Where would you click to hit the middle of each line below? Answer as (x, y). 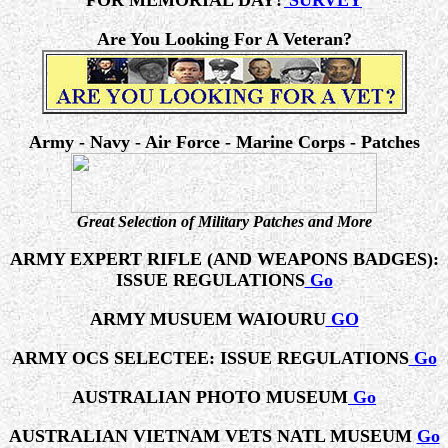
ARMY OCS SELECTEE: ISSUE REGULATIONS (210, 358)
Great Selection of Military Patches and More (224, 221)
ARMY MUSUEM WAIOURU (207, 319)
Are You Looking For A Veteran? (224, 39)
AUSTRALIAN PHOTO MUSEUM (210, 397)
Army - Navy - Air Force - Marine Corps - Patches (224, 142)
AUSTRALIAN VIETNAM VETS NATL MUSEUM (212, 436)
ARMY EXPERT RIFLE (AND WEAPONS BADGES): (224, 259)
